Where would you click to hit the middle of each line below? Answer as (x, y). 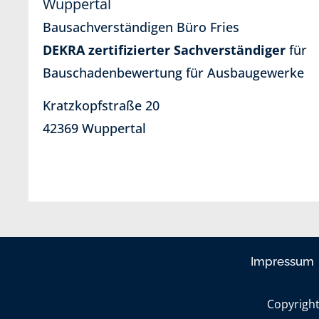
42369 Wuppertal (94, 129)
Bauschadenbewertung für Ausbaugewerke (175, 72)
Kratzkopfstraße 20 (101, 106)
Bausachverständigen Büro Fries (141, 27)
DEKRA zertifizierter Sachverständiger (164, 49)
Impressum (282, 261)
